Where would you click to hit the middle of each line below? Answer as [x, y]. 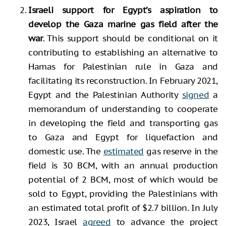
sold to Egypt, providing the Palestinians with [123, 193]
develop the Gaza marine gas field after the [123, 24]
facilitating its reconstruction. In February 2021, [123, 80]
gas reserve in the [181, 151]
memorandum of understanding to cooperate [123, 109]
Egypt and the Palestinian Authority [105, 95]
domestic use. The [66, 151]
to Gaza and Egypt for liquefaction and [123, 137]
